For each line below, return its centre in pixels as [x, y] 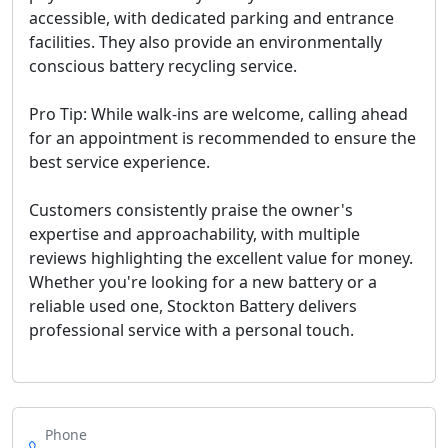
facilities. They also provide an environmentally [205, 42]
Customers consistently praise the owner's [191, 210]
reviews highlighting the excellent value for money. [221, 258]
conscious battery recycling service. [163, 66]
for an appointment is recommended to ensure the [222, 138]
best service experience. [119, 162]
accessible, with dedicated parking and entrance [211, 18]
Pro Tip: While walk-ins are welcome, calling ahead [218, 114]
